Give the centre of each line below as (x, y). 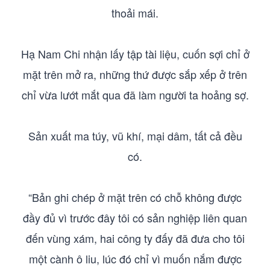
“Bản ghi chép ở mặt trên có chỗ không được (135, 197)
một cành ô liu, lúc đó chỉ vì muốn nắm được (135, 259)
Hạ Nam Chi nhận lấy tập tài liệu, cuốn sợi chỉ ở (135, 54)
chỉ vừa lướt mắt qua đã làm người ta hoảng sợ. (135, 95)
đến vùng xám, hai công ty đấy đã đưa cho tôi (135, 238)
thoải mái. (135, 13)
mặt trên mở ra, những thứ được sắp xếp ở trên (135, 74)
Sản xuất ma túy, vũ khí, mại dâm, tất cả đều (135, 136)
